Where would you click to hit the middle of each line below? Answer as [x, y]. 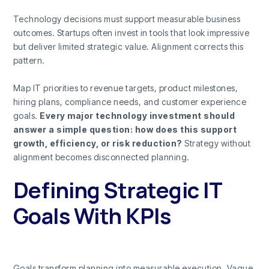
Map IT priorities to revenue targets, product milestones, [125, 88]
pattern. [29, 61]
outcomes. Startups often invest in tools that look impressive [131, 33]
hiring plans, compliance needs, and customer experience [130, 101]
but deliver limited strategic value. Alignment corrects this [128, 47]
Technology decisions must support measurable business [127, 19]
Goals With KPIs [92, 216]
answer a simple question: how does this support [125, 129]
